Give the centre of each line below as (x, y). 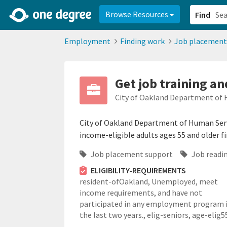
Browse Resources (138, 14)
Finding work (142, 41)
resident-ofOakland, (116, 182)
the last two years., (113, 215)
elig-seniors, (169, 215)
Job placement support (131, 154)
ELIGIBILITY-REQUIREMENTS (138, 171)
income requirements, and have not (141, 193)
